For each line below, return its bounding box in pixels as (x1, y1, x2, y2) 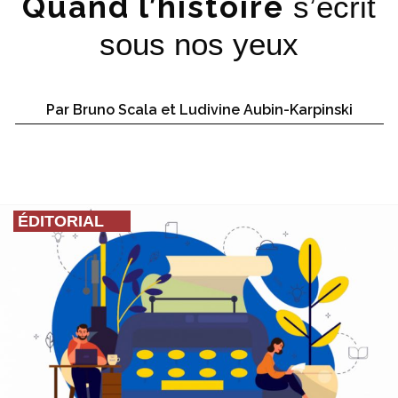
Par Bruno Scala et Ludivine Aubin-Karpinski (45, 101, 353, 119)
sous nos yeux (99, 27, 298, 62)
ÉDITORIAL (18, 212, 104, 231)
